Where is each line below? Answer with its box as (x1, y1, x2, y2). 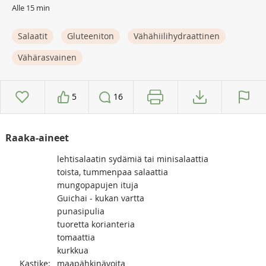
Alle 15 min (12, 2, 50, 13)
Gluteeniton (67, 30, 114, 42)
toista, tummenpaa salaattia (56, 166, 168, 178)
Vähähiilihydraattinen (134, 30, 220, 42)
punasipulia (56, 205, 104, 217)
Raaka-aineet (5, 131, 69, 144)
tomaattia (56, 231, 95, 243)
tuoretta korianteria (56, 218, 135, 230)
